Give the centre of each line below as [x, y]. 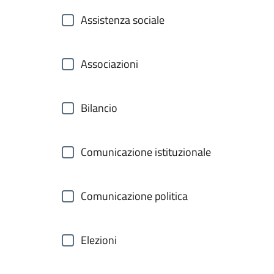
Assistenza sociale [123, 20]
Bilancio [99, 108]
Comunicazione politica [134, 196]
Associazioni [109, 64]
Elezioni [99, 240]
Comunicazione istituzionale [146, 152]
